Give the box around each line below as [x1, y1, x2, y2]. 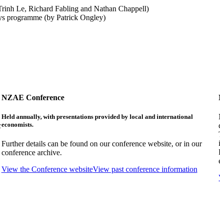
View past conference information [92, 165, 197, 174]
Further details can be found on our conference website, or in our [1, 139, 202, 148]
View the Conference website [1, 165, 93, 174]
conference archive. [1, 148, 62, 157]
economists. [1, 121, 33, 129]
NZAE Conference [1, 93, 64, 102]
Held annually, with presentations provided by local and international [1, 113, 193, 121]
